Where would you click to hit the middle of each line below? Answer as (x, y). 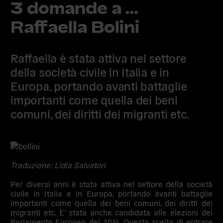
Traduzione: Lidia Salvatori (58, 165)
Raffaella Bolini (75, 27)
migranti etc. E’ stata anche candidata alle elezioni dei (111, 212)
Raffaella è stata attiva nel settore (99, 57)
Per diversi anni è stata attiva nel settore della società (111, 184)
